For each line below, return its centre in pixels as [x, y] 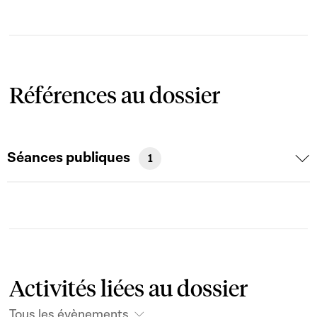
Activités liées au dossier [128, 288]
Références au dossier [115, 94]
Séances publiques [70, 158]
